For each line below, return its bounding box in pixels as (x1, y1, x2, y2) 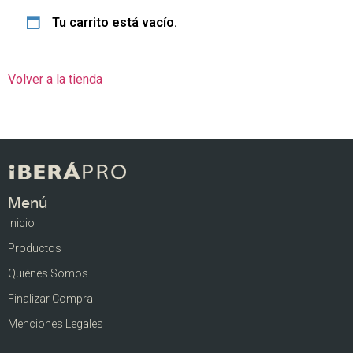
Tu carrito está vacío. (52, 15, 177, 30)
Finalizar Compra (8, 292, 93, 306)
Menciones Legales (8, 318, 103, 331)
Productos (8, 242, 61, 255)
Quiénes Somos (8, 267, 88, 281)
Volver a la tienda (8, 72, 102, 87)
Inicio (8, 217, 35, 230)
